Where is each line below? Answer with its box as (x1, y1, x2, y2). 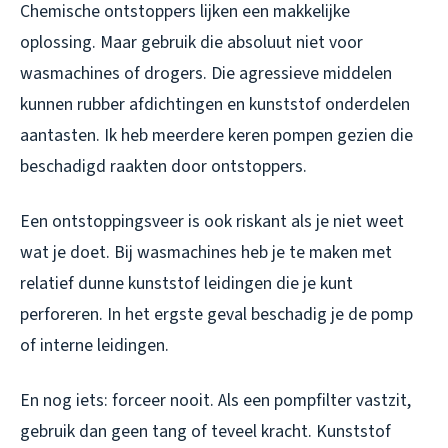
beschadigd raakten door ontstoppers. (20, 154, 307, 180)
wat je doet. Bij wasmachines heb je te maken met (20, 240, 392, 266)
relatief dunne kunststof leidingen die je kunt (20, 271, 353, 297)
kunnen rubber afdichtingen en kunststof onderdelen (20, 92, 410, 118)
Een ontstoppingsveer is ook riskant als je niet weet (20, 209, 404, 235)
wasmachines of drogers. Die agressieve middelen (20, 61, 392, 87)
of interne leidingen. (20, 333, 169, 359)
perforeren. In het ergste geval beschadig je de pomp (20, 302, 413, 328)
